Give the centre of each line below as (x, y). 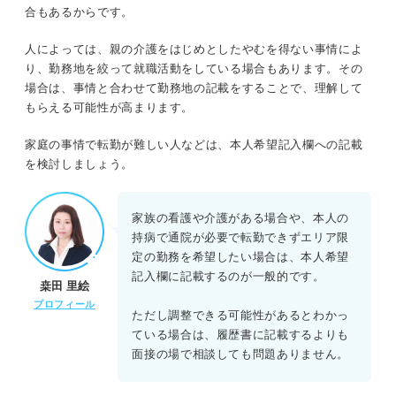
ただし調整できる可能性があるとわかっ (240, 316)
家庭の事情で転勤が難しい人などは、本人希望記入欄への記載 (194, 144)
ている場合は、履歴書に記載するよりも (240, 335)
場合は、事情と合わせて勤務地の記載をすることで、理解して (194, 88)
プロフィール (65, 305)
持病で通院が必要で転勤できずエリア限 (240, 238)
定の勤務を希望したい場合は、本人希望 (240, 257)
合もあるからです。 (79, 11)
